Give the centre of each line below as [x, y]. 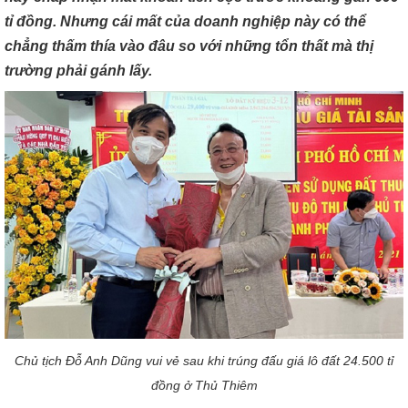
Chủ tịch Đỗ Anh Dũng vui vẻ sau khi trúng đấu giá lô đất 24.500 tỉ [204, 360]
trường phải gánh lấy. [78, 71]
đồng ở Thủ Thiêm [204, 385]
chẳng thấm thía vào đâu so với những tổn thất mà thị [189, 46]
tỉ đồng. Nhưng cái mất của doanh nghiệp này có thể [185, 22]
